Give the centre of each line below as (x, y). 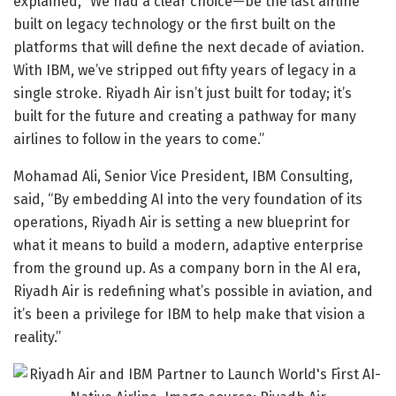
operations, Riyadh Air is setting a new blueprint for (182, 223)
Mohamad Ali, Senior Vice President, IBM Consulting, (183, 177)
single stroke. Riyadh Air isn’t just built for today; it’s (183, 94)
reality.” (37, 338)
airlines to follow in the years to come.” (139, 140)
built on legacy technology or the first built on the (175, 25)
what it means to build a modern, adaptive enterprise (188, 246)
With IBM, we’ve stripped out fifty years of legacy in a (185, 71)
